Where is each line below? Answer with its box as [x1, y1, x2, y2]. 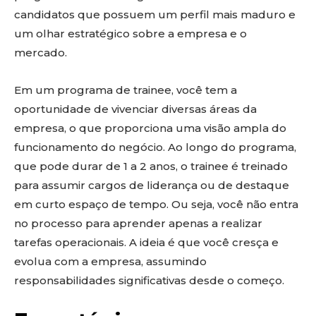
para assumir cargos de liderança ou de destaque [14, 178, 289, 192]
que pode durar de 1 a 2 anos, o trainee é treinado [14, 159, 288, 173]
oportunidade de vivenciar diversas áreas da [14, 102, 257, 116]
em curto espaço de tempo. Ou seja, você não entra [14, 197, 298, 211]
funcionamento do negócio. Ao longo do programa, [14, 140, 296, 154]
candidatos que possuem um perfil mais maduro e [14, 8, 296, 21]
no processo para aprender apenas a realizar [14, 217, 262, 230]
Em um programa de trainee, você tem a [14, 83, 237, 97]
